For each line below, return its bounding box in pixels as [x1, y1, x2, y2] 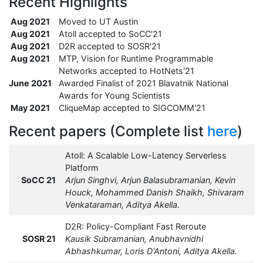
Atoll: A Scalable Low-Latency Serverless [65, 150, 227, 161]
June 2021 [9, 78, 52, 89]
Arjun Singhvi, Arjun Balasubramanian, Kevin [65, 175, 235, 186]
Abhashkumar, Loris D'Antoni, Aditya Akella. [65, 246, 237, 257]
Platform [65, 163, 99, 173]
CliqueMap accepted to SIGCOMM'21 [59, 103, 205, 113]
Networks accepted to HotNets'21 [59, 66, 194, 76]
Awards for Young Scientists [59, 90, 170, 101]
